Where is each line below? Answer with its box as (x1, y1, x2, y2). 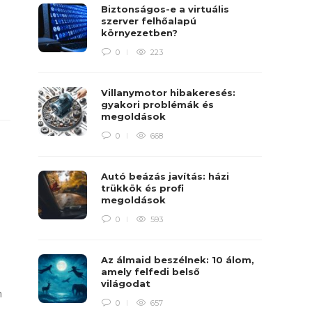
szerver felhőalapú (101, 15, 197, 26)
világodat (101, 278, 154, 289)
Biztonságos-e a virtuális (101, 3, 230, 15)
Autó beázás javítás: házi (101, 171, 230, 182)
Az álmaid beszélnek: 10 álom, (101, 254, 255, 265)
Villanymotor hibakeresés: (101, 87, 236, 98)
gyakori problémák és (101, 99, 214, 110)
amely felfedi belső (101, 266, 201, 277)
